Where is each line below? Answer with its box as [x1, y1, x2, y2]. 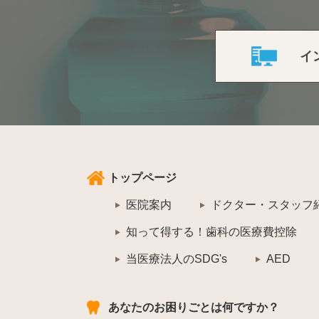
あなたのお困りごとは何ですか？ [108, 301, 279, 314]
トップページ [108, 172, 177, 184]
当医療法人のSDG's [126, 253, 227, 266]
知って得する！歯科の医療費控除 [126, 226, 297, 239]
